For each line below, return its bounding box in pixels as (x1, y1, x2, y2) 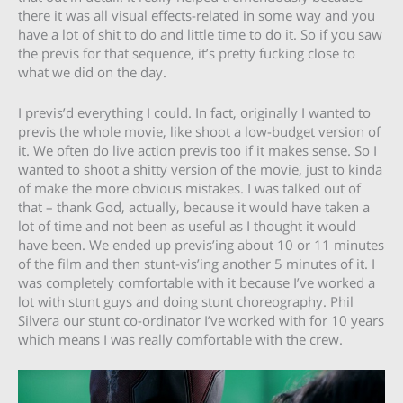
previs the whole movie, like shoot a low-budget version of (18, 121, 381, 140)
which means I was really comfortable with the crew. (18, 329, 343, 348)
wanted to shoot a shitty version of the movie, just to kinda (18, 159, 382, 178)
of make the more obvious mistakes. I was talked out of (18, 178, 361, 197)
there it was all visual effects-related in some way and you (18, 6, 375, 25)
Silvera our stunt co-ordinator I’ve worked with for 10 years (18, 310, 384, 329)
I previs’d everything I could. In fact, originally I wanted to (18, 103, 371, 121)
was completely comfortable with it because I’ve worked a (18, 273, 375, 291)
